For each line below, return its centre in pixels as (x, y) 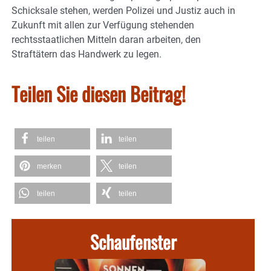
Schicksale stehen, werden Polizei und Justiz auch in (123, 11)
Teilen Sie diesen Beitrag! (99, 94)
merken (49, 167)
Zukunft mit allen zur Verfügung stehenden (103, 25)
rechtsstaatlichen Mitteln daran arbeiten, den (106, 40)
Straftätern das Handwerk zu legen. (87, 54)
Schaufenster (133, 242)
